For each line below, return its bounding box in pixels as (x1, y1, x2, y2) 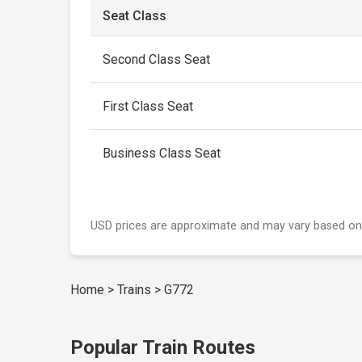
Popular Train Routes (70, 336, 256, 359)
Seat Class (103, 8, 167, 23)
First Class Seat (103, 99, 194, 114)
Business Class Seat (103, 145, 221, 161)
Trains (117, 282, 152, 297)
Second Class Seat (103, 52, 211, 67)
